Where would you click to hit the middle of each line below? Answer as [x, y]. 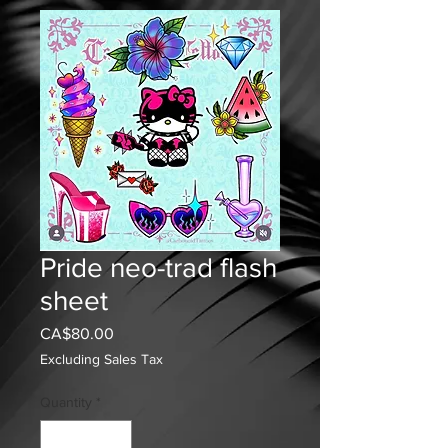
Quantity [66, 402]
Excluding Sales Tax [101, 359]
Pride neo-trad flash [158, 267]
